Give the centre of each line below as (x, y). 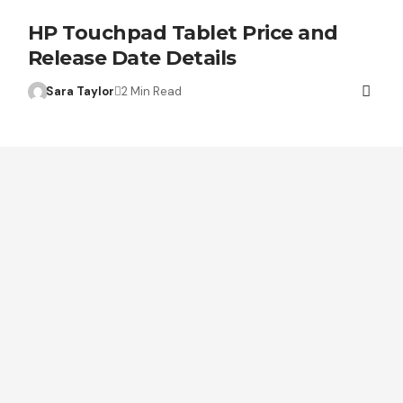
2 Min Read (152, 92)
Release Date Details (132, 58)
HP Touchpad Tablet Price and (183, 33)
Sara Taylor (81, 92)
